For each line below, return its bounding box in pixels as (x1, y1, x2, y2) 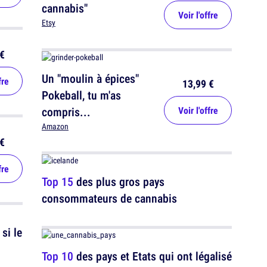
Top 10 (42, 248, 73, 265)
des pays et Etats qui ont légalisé (73, 248, 232, 265)
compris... (42, 104, 91, 120)
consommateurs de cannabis (42, 190, 177, 207)
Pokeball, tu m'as (42, 87, 121, 104)
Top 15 (42, 173, 73, 190)
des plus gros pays (73, 173, 164, 190)
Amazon (42, 121, 69, 132)
